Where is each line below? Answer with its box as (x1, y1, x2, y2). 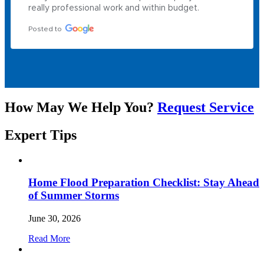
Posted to (28, 25, 62, 32)
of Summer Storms (28, 189, 119, 202)
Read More (28, 233, 70, 244)
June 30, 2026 (28, 213, 81, 224)
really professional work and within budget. (28, 4, 199, 12)
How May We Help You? (5, 99, 157, 115)
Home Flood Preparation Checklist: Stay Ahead (28, 176, 259, 189)
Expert (5, 127, 50, 143)
